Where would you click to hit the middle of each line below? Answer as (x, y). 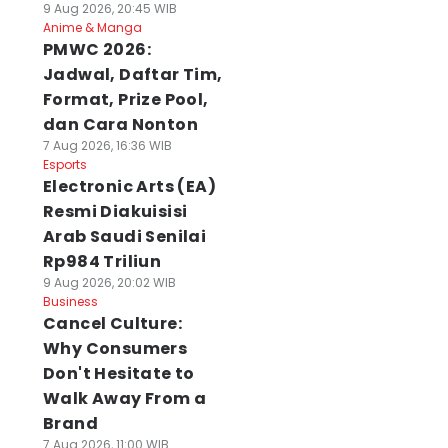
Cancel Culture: (112, 323)
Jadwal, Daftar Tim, (132, 74)
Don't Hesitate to (118, 373)
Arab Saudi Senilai (124, 236)
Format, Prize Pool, (125, 99)
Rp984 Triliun (102, 261)
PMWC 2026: (96, 49)
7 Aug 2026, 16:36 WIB (107, 145)
